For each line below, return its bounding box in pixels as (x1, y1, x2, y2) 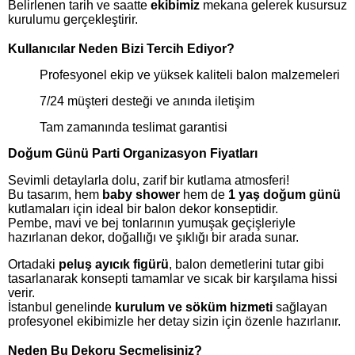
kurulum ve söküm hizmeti (115, 300, 273, 315)
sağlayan (273, 300, 327, 315)
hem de (180, 188, 228, 202)
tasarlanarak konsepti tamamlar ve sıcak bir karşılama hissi (8, 272, 338, 286)
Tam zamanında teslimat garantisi (40, 120, 227, 135)
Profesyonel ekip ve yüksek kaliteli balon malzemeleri (40, 68, 340, 82)
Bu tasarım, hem (8, 188, 102, 202)
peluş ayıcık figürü (59, 258, 169, 272)
